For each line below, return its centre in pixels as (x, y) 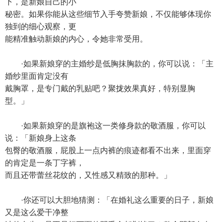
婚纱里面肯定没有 (37, 76)
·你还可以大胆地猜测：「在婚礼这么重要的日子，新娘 (109, 200)
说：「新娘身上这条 (41, 138)
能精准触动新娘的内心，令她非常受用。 (76, 39)
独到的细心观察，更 (41, 27)
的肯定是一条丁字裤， (45, 163)
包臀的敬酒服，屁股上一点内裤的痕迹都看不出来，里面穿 (108, 150)
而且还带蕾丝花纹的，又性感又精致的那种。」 (88, 175)
